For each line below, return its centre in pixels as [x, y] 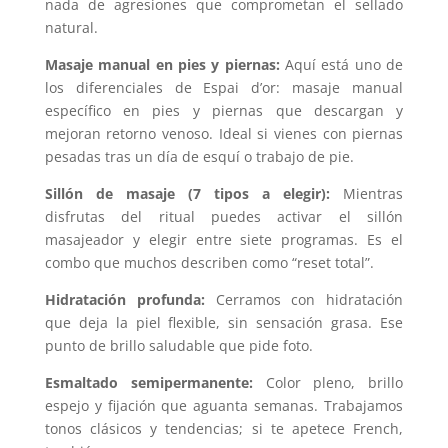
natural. [71, 27]
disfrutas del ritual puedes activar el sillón [224, 216]
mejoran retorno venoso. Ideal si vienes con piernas [224, 133]
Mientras [373, 193]
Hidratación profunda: [130, 299]
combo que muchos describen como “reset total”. [209, 262]
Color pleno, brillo [334, 382]
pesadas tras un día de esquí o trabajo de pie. [199, 156]
